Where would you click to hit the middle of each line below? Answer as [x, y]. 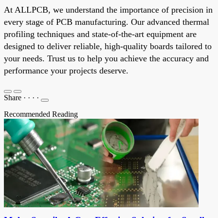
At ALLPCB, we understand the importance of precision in [108, 9]
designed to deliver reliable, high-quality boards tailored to [108, 46]
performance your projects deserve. [66, 70]
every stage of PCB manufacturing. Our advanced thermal [107, 22]
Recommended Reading [41, 114]
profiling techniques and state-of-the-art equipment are [100, 34]
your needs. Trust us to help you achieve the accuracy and [106, 58]
